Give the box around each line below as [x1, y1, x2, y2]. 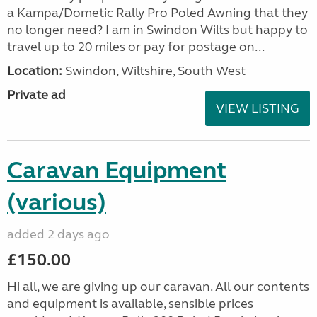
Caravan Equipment [7, 156, 226, 185]
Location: [7, 63, 62, 79]
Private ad [7, 87, 66, 103]
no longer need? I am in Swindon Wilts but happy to [7, 22, 308, 38]
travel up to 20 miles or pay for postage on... [7, 39, 265, 54]
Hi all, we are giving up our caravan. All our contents [7, 279, 309, 294]
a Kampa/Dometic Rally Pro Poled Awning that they [7, 5, 308, 21]
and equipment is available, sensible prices [7, 296, 253, 311]
